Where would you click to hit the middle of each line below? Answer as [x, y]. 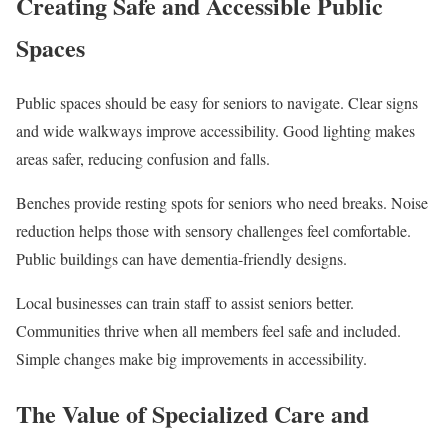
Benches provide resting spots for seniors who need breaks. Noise [222, 203]
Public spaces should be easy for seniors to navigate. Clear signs [217, 103]
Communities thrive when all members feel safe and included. [208, 331]
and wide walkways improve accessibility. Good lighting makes [215, 131]
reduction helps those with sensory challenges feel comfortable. [213, 231]
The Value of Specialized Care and [192, 414]
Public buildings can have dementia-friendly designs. [181, 259]
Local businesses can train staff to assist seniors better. [185, 303]
